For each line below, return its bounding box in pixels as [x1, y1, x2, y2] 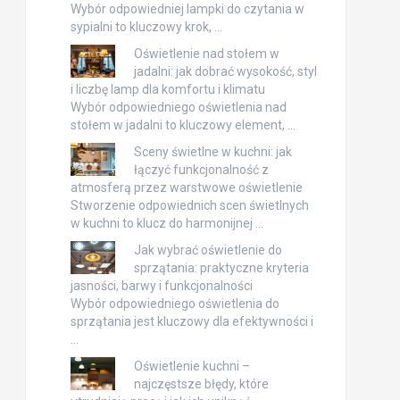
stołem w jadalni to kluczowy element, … [70, 117, 296, 132]
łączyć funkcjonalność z [133, 162, 269, 177]
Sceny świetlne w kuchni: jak [133, 144, 292, 159]
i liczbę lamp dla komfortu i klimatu [70, 81, 265, 96]
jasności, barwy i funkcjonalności [70, 278, 253, 293]
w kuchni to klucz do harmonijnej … [70, 215, 263, 230]
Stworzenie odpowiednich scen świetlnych [70, 197, 309, 212]
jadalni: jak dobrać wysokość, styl [133, 63, 317, 79]
